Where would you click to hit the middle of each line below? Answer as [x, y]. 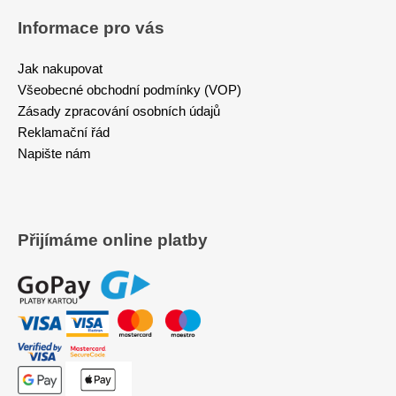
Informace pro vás [91, 28]
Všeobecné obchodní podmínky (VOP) [129, 91]
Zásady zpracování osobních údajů [119, 112]
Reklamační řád [64, 133]
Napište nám [54, 154]
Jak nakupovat [60, 69]
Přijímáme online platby [113, 240]
